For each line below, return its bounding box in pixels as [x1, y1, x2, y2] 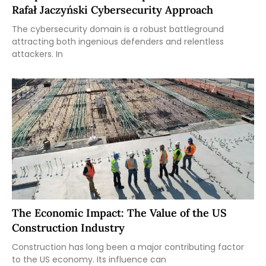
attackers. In [12, 47, 63, 60]
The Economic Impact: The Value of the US [12, 205, 227, 220]
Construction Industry [12, 220, 125, 235]
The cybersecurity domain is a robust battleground [12, 23, 224, 35]
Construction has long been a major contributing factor [12, 240, 244, 253]
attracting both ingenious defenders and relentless [12, 35, 224, 47]
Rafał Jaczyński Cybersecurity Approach [12, 2, 213, 17]
